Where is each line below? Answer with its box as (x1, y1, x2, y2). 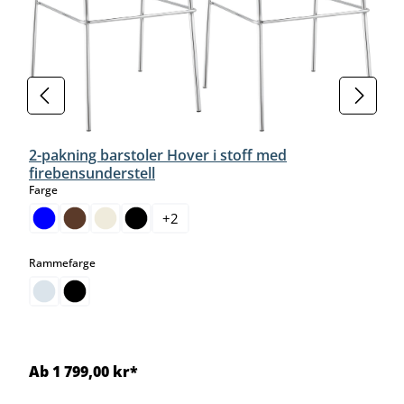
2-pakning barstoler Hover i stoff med (29, 144, 287, 165)
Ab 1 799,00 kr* (29, 361, 138, 381)
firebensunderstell (29, 162, 155, 183)
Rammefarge (29, 254, 96, 271)
